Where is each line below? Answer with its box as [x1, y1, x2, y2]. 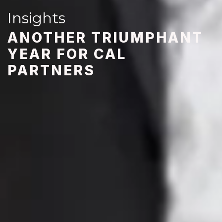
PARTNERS [7, 61, 95, 79]
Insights [7, 8, 65, 27]
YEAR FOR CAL [7, 45, 126, 62]
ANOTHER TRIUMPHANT [7, 29, 203, 46]
